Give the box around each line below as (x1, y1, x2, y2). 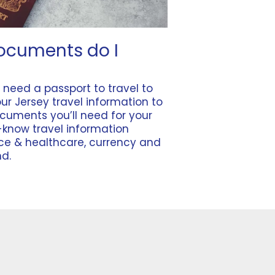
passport (44, 81, 91, 96)
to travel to (91, 81, 153, 96)
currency (89, 135, 136, 150)
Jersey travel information (15, 95, 149, 110)
